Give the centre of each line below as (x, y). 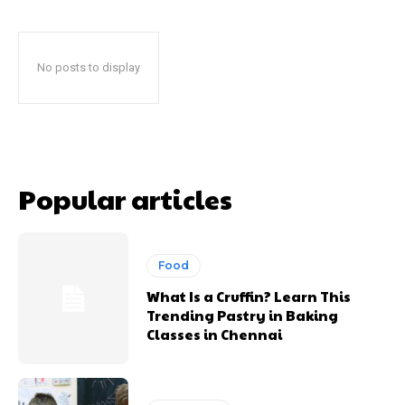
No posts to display (89, 67)
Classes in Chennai (215, 334)
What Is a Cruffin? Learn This (249, 296)
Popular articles (125, 198)
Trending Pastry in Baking (243, 315)
